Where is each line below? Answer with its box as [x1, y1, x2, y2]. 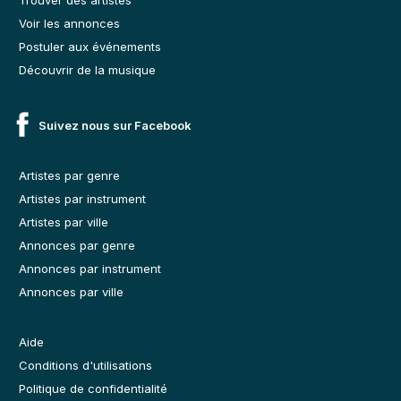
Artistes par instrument [19, 191, 146, 206]
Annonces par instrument [19, 260, 161, 276]
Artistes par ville [19, 214, 108, 229]
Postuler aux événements [19, 38, 161, 54]
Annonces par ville [19, 284, 124, 299]
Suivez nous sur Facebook [38, 117, 192, 132]
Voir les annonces [19, 15, 120, 30]
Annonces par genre [19, 237, 135, 252]
